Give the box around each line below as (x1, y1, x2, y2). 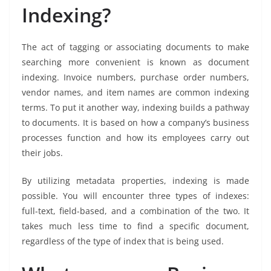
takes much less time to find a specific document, (22, 220, 249, 232)
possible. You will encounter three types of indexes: (22, 190, 249, 202)
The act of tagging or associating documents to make (22, 41, 249, 53)
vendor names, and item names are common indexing (22, 87, 249, 99)
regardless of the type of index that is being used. (22, 235, 224, 247)
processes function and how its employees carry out (22, 132, 249, 144)
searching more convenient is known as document (22, 56, 249, 68)
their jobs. (22, 147, 63, 159)
